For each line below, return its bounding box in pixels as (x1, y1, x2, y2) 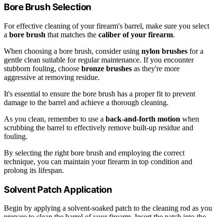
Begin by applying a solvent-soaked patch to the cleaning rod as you (4, 204, 212, 213)
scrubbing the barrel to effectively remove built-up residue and (4, 124, 193, 132)
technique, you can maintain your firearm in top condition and (4, 157, 192, 166)
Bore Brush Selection (4, 1, 92, 13)
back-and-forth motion (106, 115, 180, 124)
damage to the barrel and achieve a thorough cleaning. (4, 98, 169, 107)
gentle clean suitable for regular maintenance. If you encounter (4, 56, 194, 64)
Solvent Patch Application (4, 184, 112, 195)
